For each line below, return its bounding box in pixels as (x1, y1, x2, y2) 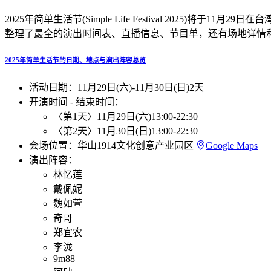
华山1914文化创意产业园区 (77, 140, 196, 151)
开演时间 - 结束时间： (29, 96, 124, 107)
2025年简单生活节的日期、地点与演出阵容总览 (5, 56, 146, 64)
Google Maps (206, 140, 258, 151)
